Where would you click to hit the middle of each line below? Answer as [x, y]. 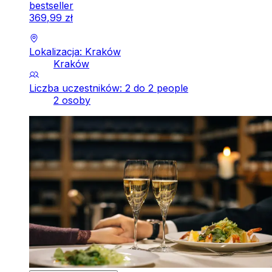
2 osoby [72, 100]
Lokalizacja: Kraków [75, 51]
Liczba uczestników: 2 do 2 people [109, 88]
